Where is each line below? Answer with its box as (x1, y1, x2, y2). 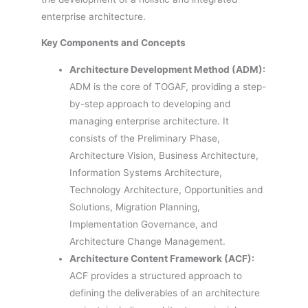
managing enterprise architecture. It (69, 115, 230, 126)
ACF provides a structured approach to (69, 269, 243, 281)
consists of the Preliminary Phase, (69, 132, 221, 144)
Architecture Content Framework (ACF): (69, 252, 255, 264)
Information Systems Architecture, (69, 166, 223, 178)
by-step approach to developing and (69, 98, 231, 109)
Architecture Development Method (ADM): (69, 63, 266, 75)
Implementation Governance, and (69, 218, 218, 230)
